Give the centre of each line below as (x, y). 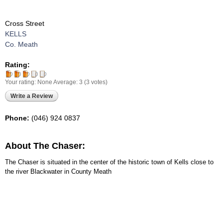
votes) (99, 82)
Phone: (18, 118)
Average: (66, 82)
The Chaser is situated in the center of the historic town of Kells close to (109, 162)
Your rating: (21, 82)
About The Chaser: (46, 146)
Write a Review (32, 96)
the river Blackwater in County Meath (58, 172)
